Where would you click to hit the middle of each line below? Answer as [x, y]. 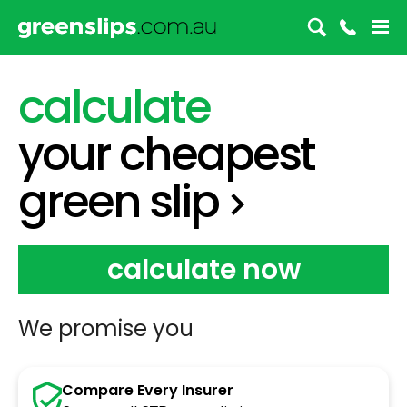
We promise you [106, 328]
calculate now [203, 269]
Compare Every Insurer [148, 390]
